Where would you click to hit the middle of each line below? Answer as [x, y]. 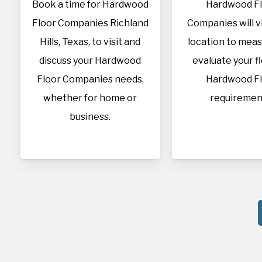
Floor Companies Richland [90, 23]
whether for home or [90, 98]
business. [90, 117]
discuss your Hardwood [90, 61]
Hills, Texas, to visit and [90, 42]
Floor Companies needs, [90, 79]
